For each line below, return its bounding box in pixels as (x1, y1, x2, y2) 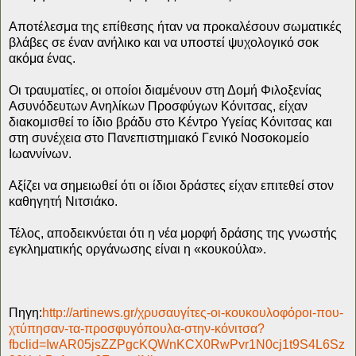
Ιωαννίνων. (9, 146, 72, 161)
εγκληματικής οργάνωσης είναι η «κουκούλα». (9, 242, 266, 256)
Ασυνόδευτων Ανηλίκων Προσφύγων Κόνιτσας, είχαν (9, 99, 308, 113)
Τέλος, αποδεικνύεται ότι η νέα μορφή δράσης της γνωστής (9, 226, 337, 240)
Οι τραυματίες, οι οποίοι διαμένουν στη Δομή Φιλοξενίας (9, 83, 322, 97)
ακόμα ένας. (9, 51, 75, 65)
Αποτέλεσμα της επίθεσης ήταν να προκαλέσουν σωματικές (9, 19, 342, 33)
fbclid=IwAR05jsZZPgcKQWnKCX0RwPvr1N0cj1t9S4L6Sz (9, 337, 345, 351)
